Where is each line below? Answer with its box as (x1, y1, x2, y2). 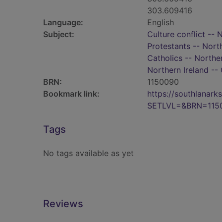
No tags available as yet (43, 148, 134, 158)
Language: (43, 17, 83, 27)
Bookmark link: (43, 89, 100, 99)
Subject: (43, 29, 74, 39)
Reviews (43, 198, 83, 210)
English (147, 17, 174, 27)
